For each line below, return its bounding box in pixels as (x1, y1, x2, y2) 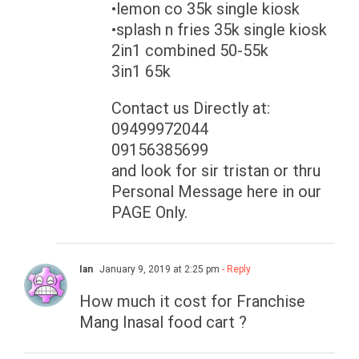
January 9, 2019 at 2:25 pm (97, 264, 220, 276)
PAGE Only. (111, 203, 188, 223)
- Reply (220, 264, 251, 276)
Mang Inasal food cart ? (79, 313, 247, 333)
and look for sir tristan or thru (111, 161, 321, 181)
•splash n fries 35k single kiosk (111, 20, 327, 40)
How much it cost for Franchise (79, 292, 305, 312)
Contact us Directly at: (111, 99, 270, 119)
